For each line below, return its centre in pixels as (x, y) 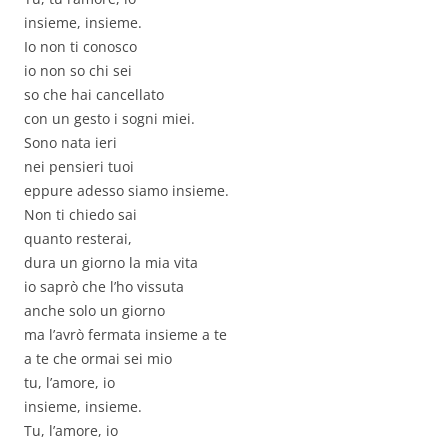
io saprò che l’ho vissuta (104, 287)
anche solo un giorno (94, 311)
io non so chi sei (78, 71)
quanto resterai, (78, 239)
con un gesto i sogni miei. (109, 119)
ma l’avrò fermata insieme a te (125, 335)
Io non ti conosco (80, 47)
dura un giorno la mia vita (111, 263)
